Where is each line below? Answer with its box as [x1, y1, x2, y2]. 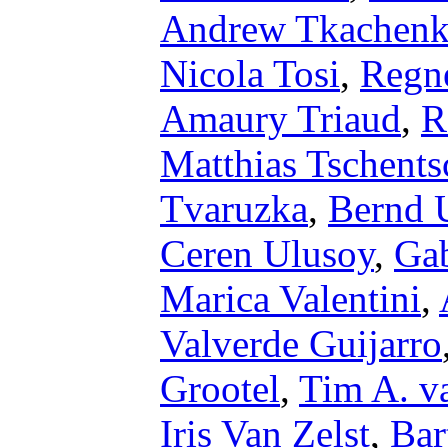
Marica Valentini [160, 277, 421, 320]
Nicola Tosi [160, 52, 340, 95]
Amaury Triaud [160, 97, 401, 140]
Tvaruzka [160, 187, 308, 230]
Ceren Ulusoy [160, 232, 374, 275]
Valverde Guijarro [160, 322, 442, 365]
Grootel [160, 367, 280, 410]
